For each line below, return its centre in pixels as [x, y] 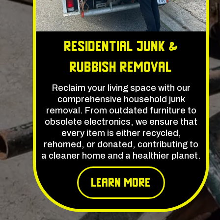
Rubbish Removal [121, 67]
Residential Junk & [121, 47]
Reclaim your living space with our [121, 88]
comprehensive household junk [121, 99]
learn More [121, 183]
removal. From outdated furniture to [121, 111]
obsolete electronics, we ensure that [121, 122]
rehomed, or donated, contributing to [121, 145]
